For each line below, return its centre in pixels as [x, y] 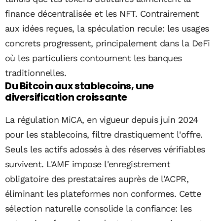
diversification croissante [66, 97]
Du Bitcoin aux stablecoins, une [80, 86]
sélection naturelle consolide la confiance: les [98, 209]
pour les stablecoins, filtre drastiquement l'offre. [104, 135]
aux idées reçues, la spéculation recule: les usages [107, 28]
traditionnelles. [36, 73]
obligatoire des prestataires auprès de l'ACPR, [97, 179]
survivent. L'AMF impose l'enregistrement [88, 164]
